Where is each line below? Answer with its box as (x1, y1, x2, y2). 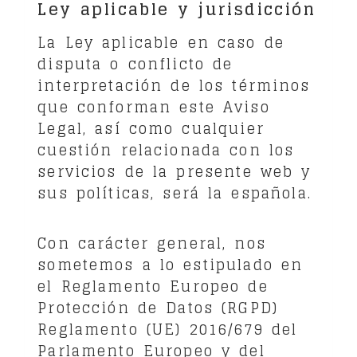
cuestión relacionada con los (37, 136, 295, 163)
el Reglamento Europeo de (37, 273, 269, 299)
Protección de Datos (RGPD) (37, 294, 279, 320)
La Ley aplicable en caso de (37, 29, 284, 55)
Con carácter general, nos (37, 229, 266, 256)
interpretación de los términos (37, 72, 311, 98)
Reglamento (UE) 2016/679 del (37, 316, 298, 342)
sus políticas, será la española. (37, 179, 312, 206)
